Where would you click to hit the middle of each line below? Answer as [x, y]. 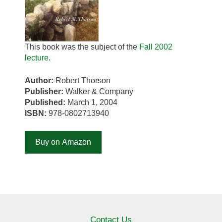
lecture [37, 58]
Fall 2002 [156, 47]
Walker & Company [99, 92]
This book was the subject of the [82, 47]
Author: [40, 81]
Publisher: [45, 92]
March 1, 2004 [92, 103]
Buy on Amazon [63, 142]
